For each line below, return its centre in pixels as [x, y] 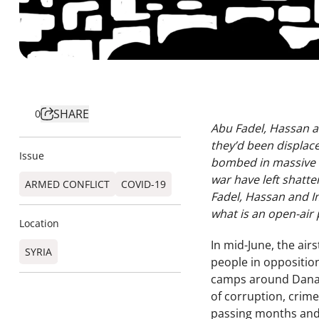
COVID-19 [143, 184]
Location [39, 223]
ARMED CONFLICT [67, 184]
